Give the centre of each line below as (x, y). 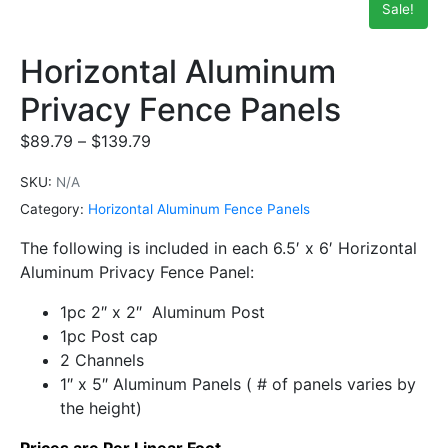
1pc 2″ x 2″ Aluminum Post (162, 312)
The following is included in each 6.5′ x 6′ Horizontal (218, 248)
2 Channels (102, 360)
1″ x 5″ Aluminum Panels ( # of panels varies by (238, 384)
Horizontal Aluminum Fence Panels (199, 208)
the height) (101, 408)
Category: (52, 208)
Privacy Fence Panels (180, 109)
